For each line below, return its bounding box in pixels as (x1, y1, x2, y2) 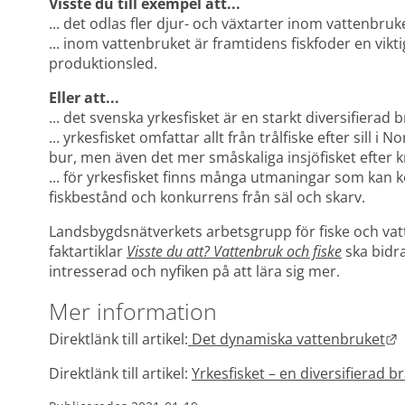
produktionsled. (49, 53, 157, 74)
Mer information (49, 296, 217, 327)
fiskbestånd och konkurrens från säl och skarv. (49, 187, 365, 208)
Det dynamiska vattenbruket (188, 328, 385, 349)
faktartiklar (49, 241, 127, 262)
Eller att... (49, 88, 119, 108)
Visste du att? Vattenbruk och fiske (127, 241, 342, 262)
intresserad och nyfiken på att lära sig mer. (49, 261, 340, 282)
